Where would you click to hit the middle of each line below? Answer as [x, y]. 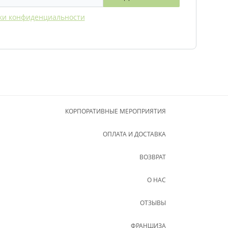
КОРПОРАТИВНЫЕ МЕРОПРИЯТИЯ [116, 111]
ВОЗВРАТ [153, 157]
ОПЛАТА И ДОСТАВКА [134, 134]
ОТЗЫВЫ [153, 203]
